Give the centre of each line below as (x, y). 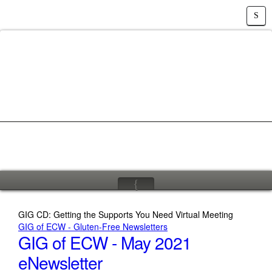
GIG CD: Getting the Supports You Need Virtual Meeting (126, 214)
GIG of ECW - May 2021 (105, 242)
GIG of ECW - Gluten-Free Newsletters (93, 226)
